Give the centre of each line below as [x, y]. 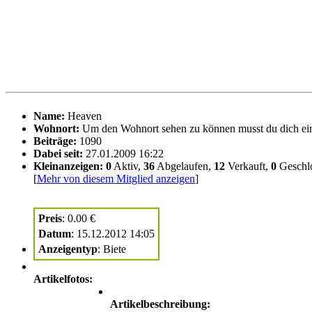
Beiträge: [55, 141]
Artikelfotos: [63, 279]
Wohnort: [56, 128]
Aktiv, [127, 166]
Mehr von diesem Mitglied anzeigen [116, 178]
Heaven [83, 116]
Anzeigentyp [68, 249]
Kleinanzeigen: [68, 166]
